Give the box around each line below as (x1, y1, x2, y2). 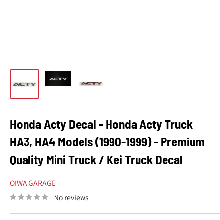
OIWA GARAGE (10, 177, 55, 188)
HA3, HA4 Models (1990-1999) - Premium (10, 134, 205, 149)
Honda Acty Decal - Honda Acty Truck (10, 116, 192, 131)
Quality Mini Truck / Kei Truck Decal (10, 151, 183, 166)
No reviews (54, 192, 89, 202)
